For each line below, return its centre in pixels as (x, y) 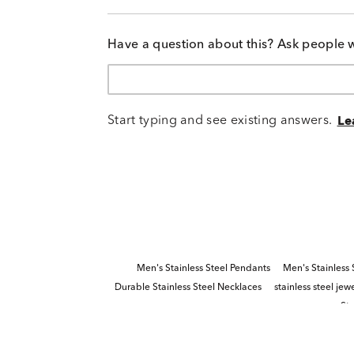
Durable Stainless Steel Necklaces (188, 287)
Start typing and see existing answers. (220, 121)
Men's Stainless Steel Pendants (203, 268)
